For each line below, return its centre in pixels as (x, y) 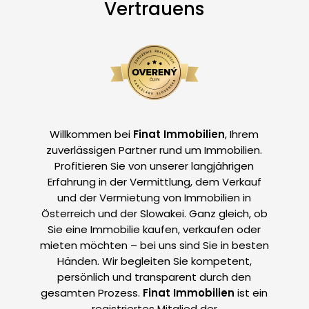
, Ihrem (242, 134)
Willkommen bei (92, 134)
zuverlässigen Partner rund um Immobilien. (154, 150)
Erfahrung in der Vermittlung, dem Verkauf (154, 182)
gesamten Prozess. (92, 293)
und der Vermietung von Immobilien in (154, 198)
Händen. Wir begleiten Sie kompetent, (154, 261)
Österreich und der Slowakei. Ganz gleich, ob (154, 214)
